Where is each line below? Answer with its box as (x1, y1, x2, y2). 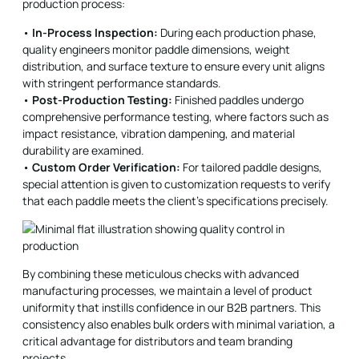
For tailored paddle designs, (180, 159, 322, 175)
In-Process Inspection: (32, 24, 158, 40)
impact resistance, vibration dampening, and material (22, 125, 295, 141)
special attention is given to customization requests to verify (22, 175, 330, 192)
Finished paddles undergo (172, 91, 304, 107)
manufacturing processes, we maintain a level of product (22, 283, 313, 299)
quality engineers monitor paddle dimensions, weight (22, 41, 290, 57)
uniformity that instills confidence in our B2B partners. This (22, 300, 321, 316)
